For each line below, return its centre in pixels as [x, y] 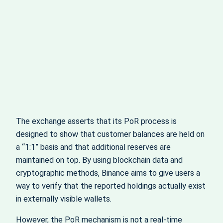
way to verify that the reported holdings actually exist [111, 186]
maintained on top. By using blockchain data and [99, 160]
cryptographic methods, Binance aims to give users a [108, 173]
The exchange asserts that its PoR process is [96, 121]
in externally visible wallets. [64, 199]
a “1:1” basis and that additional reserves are [93, 147]
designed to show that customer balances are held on [110, 134]
